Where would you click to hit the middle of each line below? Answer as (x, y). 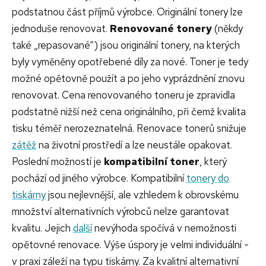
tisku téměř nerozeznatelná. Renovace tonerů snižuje (129, 128)
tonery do (208, 178)
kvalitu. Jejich (42, 228)
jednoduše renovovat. (61, 28)
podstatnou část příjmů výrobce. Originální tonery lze (127, 12)
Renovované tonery (161, 28)
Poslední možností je (58, 161)
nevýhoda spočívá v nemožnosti (164, 228)
